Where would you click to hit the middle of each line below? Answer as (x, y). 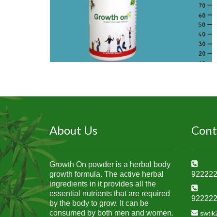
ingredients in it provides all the (103, 184)
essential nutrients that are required (110, 193)
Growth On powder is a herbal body (110, 164)
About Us (73, 130)
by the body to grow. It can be (99, 203)
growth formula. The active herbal (107, 174)
